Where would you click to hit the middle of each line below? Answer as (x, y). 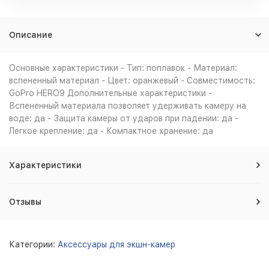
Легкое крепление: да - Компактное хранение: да (111, 131)
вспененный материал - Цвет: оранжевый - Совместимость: (132, 80)
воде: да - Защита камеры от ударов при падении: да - (124, 118)
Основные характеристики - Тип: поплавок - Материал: (123, 68)
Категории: (33, 244)
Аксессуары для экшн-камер (116, 244)
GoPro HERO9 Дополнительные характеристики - (110, 93)
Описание (31, 35)
